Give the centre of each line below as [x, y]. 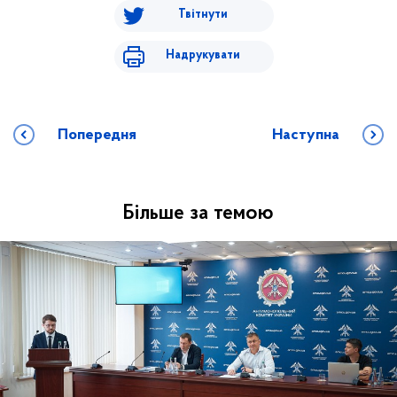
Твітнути [203, 15]
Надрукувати [203, 56]
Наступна [306, 136]
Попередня [97, 136]
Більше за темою [198, 214]
